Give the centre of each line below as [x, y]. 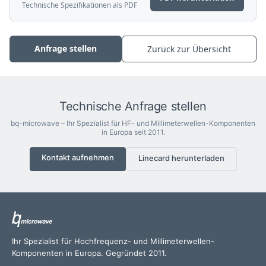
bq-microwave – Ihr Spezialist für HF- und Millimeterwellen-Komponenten [133, 123]
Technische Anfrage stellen [133, 107]
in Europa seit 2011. [133, 132]
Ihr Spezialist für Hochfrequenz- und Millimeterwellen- [113, 241]
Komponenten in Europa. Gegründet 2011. [89, 253]
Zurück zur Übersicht [189, 49]
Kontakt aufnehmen [77, 158]
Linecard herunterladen [181, 158]
